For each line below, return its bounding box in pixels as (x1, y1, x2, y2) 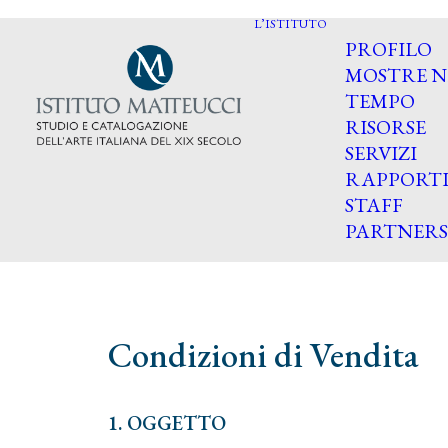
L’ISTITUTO (254, 16, 327, 32)
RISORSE (345, 114, 426, 140)
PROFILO (345, 36, 432, 62)
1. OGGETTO (108, 410, 226, 436)
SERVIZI (345, 140, 417, 166)
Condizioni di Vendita (108, 332, 419, 377)
